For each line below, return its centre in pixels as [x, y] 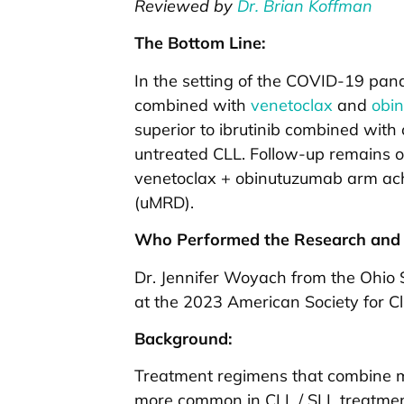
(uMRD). [164, 202]
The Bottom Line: [200, 43]
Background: [183, 339]
